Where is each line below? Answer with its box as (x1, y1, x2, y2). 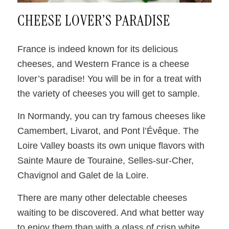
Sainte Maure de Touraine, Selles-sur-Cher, (17, 155, 194, 166)
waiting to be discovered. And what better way (17, 208, 204, 218)
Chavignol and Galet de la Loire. (17, 170, 149, 180)
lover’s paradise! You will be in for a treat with (17, 73, 201, 84)
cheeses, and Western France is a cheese (17, 58, 189, 69)
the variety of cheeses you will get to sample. (17, 88, 200, 99)
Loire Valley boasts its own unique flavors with (17, 140, 204, 151)
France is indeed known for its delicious (17, 43, 178, 54)
